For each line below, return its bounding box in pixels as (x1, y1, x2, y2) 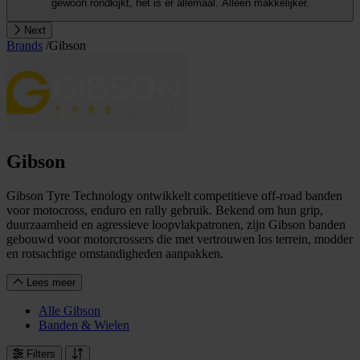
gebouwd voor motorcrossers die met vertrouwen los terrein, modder (6, 231, 353, 246)
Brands (6, 38, 43, 52)
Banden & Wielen (39, 317, 129, 332)
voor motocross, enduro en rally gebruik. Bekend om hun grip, (6, 202, 323, 217)
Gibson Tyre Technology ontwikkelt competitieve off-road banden (6, 188, 342, 202)
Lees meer (23, 276, 76, 288)
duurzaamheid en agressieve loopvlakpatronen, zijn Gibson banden (6, 217, 346, 231)
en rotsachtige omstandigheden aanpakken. (6, 246, 223, 260)
